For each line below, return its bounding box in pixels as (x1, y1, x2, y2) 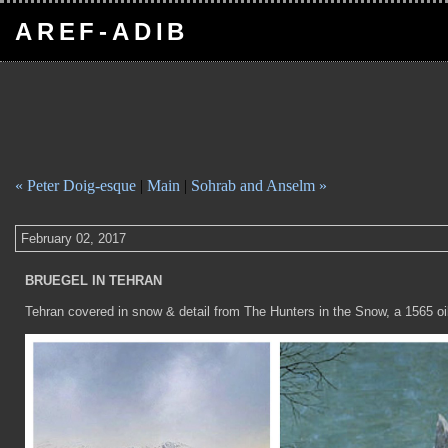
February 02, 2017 (21, 231, 126, 246)
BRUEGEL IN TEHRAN (25, 273, 162, 288)
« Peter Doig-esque (15, 177, 136, 194)
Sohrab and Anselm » (191, 177, 327, 194)
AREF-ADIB (15, 18, 190, 45)
